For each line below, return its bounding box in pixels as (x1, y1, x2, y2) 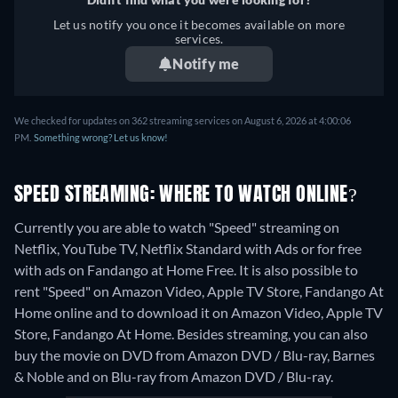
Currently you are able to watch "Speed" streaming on (14, 219, 339, 236)
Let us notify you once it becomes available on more (52, 17, 346, 33)
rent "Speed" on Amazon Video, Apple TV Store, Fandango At (14, 283, 384, 300)
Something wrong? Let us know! (34, 131, 168, 144)
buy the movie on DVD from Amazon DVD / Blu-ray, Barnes (14, 346, 375, 364)
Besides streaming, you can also (177, 325, 368, 343)
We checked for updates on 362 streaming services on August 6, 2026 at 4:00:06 (14, 115, 351, 127)
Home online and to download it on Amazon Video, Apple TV (14, 304, 383, 322)
